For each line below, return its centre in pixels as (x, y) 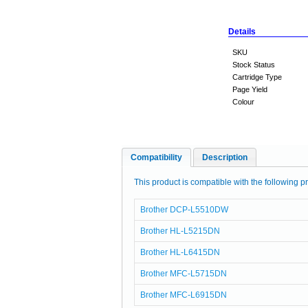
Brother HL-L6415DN (180, 252)
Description (225, 157)
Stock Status (254, 65)
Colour (243, 102)
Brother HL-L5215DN (180, 231)
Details (242, 32)
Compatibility (156, 157)
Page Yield (250, 89)
